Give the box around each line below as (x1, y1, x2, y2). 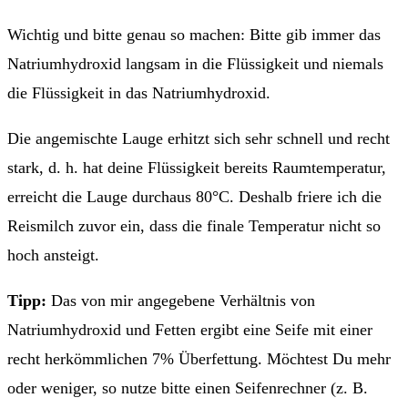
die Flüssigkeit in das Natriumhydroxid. (7, 83, 270, 102)
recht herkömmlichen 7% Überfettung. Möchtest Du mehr (7, 349, 391, 368)
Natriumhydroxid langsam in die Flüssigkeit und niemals (7, 54, 383, 73)
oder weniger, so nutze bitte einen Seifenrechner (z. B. (7, 378, 368, 397)
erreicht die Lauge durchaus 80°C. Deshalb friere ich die (7, 187, 382, 206)
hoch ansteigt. (7, 245, 99, 264)
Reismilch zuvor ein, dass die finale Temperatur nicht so (7, 216, 381, 235)
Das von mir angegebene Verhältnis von (51, 291, 315, 310)
